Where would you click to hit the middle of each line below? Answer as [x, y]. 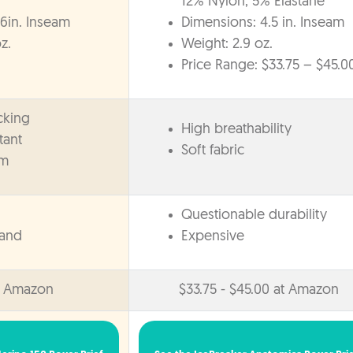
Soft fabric [213, 150]
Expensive [213, 236]
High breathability [236, 129]
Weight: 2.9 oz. [227, 44]
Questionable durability [254, 215]
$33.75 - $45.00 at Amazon [259, 290]
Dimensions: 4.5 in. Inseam [263, 23]
